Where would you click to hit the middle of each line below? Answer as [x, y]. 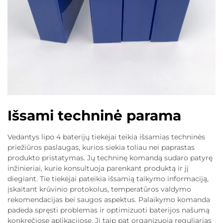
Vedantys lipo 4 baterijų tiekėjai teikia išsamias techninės [106, 137]
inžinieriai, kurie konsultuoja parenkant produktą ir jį [98, 168]
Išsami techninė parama [94, 116]
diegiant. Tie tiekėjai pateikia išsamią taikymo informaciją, [108, 179]
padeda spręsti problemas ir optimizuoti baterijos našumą [109, 210]
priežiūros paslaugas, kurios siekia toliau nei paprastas [101, 148]
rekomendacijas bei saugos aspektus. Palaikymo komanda [109, 200]
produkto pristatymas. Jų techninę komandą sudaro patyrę [110, 158]
